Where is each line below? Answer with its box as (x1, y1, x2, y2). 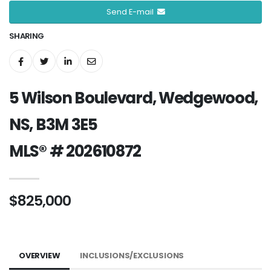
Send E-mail (106, 7, 157, 18)
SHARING (9, 30, 44, 42)
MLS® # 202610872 (9, 140, 142, 162)
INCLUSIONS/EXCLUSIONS (80, 249, 184, 261)
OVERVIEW (19, 249, 60, 261)
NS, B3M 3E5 (9, 113, 97, 135)
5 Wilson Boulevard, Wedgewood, (9, 87, 258, 109)
